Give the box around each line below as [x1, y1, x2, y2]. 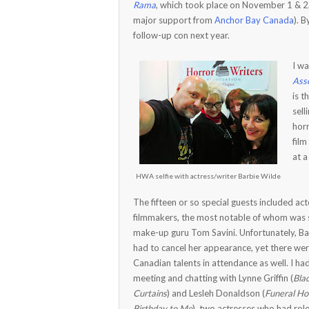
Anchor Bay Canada [215, 14, 294, 26]
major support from [133, 14, 215, 26]
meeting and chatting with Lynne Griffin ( [133, 272, 293, 283]
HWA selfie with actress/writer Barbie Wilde [136, 172, 281, 180]
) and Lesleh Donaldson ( [167, 288, 265, 299]
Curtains [133, 288, 167, 299]
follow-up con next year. [133, 30, 230, 41]
